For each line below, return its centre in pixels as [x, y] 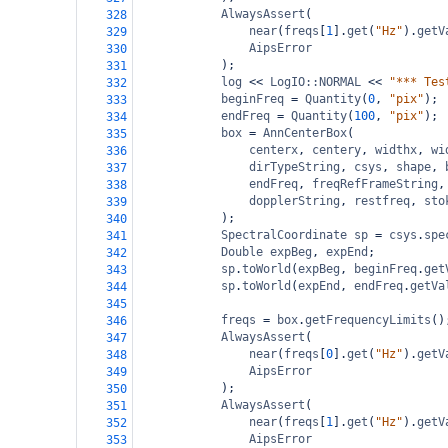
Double [242, 252]
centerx [273, 150]
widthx [396, 150]
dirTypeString [294, 167]
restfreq [382, 201]
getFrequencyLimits [368, 320]
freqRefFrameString [375, 184]
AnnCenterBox [305, 133]
